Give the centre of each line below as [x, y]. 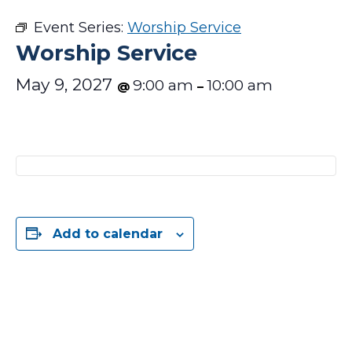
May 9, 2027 [66, 84]
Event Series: [81, 27]
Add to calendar [108, 234]
